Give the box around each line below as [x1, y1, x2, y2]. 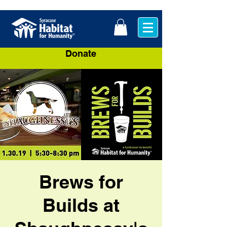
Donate [65, 48, 96, 59]
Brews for [39, 171, 123, 193]
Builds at [43, 194, 120, 216]
